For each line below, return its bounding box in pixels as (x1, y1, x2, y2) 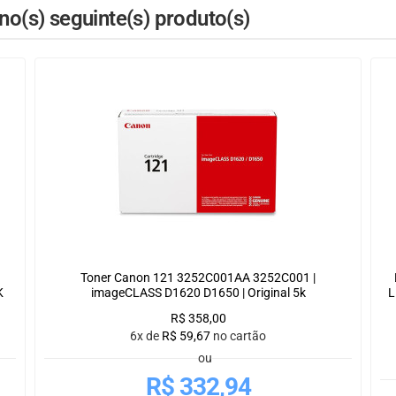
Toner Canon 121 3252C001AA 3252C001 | (80, 270, 316, 286)
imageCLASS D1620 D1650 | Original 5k (90, 286, 306, 301)
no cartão (213, 329, 266, 344)
